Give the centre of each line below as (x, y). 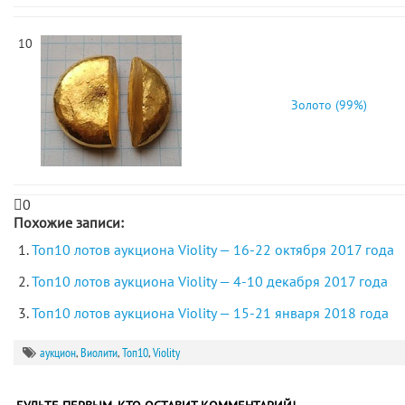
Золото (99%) (329, 105)
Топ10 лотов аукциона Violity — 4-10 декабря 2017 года (210, 281)
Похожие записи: (69, 222)
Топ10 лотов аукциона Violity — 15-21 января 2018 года (210, 313)
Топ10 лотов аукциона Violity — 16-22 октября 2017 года (213, 250)
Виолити (99, 353)
